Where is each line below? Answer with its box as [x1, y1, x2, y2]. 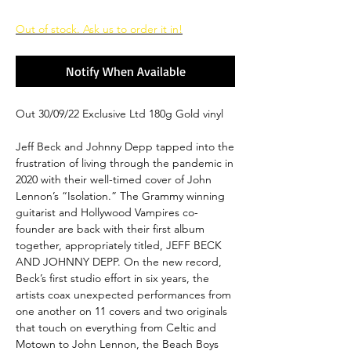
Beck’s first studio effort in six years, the [16, 270, 209, 285]
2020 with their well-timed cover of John [16, 172, 212, 186]
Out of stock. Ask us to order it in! [16, 21, 183, 36]
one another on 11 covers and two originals [16, 303, 227, 318]
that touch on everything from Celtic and [16, 320, 216, 335]
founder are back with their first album [16, 221, 204, 236]
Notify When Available [65, 63, 186, 79]
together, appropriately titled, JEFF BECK [16, 237, 222, 252]
